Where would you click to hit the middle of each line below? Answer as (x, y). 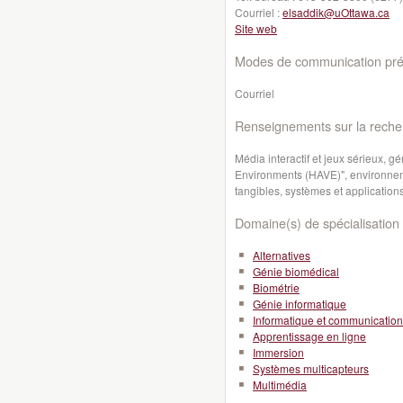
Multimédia (280, 385)
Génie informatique (300, 304)
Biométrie (276, 287)
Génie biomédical (296, 271)
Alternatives (282, 255)
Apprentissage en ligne (309, 336)
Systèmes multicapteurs (311, 368)
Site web (256, 28)
